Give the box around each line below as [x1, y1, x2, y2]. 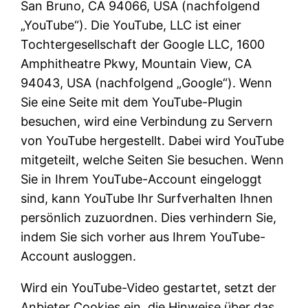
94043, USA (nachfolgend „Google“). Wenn [21, 75, 273, 90]
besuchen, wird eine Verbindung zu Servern [21, 113, 274, 129]
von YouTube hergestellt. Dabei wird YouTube [21, 133, 285, 148]
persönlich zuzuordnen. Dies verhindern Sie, [21, 210, 277, 225]
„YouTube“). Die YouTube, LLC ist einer [21, 17, 242, 32]
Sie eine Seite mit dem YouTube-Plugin [21, 94, 243, 109]
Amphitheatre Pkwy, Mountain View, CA [21, 56, 252, 71]
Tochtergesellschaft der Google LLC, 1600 [21, 36, 265, 52]
